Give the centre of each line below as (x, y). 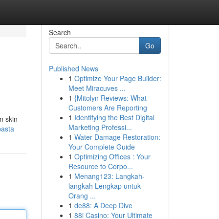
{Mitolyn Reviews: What (110, 98)
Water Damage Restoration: (117, 137)
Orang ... (82, 196)
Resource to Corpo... (100, 166)
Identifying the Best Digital (114, 117)
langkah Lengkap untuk (104, 186)
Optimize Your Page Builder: (118, 78)
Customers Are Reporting (108, 108)
